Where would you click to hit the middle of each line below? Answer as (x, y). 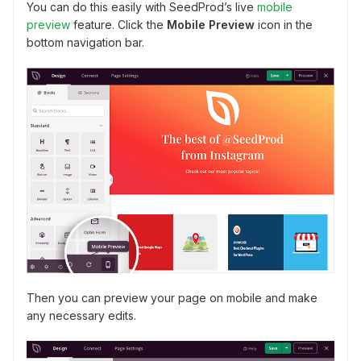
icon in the (284, 24)
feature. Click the (118, 24)
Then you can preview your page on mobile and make (172, 298)
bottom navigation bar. (85, 42)
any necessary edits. (81, 316)
